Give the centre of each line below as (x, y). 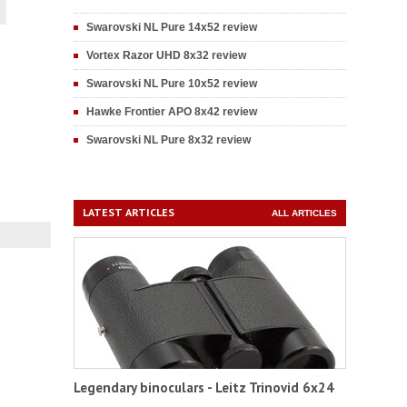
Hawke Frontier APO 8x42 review (172, 112)
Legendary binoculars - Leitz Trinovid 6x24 (204, 387)
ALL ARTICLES (304, 213)
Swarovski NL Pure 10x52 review (172, 84)
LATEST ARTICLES (129, 212)
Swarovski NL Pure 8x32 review (169, 140)
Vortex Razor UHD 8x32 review (166, 55)
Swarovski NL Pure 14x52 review (172, 27)
